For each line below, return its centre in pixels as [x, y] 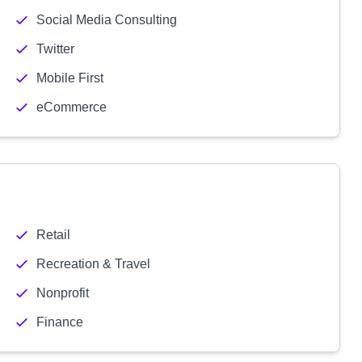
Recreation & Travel [93, 264]
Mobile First [69, 78]
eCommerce [71, 107]
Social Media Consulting [106, 20]
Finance [59, 322]
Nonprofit [62, 293]
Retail [53, 235]
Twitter [55, 49]
